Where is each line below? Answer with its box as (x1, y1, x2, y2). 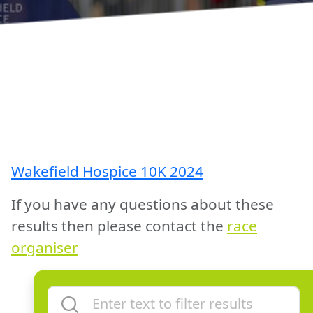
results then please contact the (11, 216, 224, 235)
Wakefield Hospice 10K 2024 (11, 161, 203, 181)
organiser (11, 238, 78, 257)
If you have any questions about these (11, 194, 274, 214)
